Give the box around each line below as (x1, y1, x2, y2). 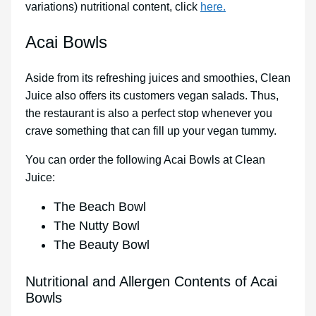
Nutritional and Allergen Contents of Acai (25, 273, 277, 289)
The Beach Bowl (54, 200, 146, 214)
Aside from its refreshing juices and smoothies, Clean (25, 72, 291, 85)
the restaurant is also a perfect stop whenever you (25, 107, 272, 120)
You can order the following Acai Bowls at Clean (25, 154, 265, 166)
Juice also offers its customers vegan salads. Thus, (25, 90, 279, 102)
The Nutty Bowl (54, 219, 140, 233)
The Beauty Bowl (54, 238, 150, 253)
